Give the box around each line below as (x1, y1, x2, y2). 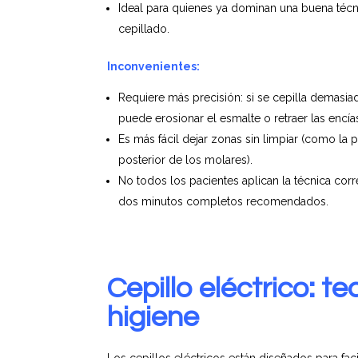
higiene (107, 302, 200, 333)
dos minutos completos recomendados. (118, 195, 329, 209)
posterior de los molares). (118, 153, 253, 167)
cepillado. (118, 22, 170, 36)
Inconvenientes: (107, 60, 201, 74)
